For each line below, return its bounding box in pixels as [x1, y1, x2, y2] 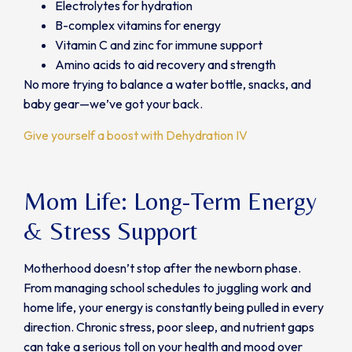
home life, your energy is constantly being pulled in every [24, 299, 324, 316]
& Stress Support [24, 216, 198, 246]
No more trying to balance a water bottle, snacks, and [24, 76, 311, 93]
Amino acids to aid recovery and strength [55, 57, 276, 73]
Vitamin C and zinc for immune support [55, 37, 262, 53]
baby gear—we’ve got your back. [24, 96, 203, 112]
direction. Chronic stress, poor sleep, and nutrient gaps [24, 319, 314, 335]
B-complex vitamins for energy [55, 17, 221, 34]
